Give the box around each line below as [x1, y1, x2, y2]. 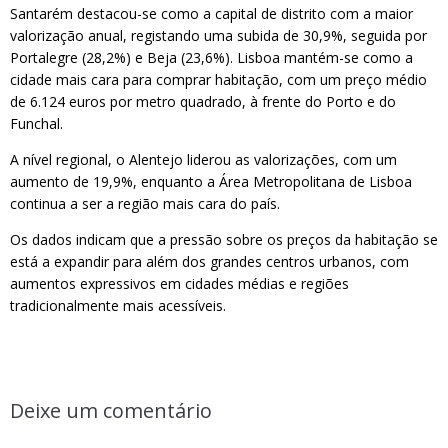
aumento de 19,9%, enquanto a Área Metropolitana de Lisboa [10, 172, 412, 191]
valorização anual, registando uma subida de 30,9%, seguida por [10, 26, 427, 45]
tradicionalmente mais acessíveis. [10, 296, 226, 315]
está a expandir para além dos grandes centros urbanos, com [10, 252, 409, 271]
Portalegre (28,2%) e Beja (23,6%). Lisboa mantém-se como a [10, 48, 413, 67]
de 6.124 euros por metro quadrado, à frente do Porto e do [10, 92, 396, 111]
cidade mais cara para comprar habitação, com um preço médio [10, 70, 427, 89]
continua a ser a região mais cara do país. [10, 194, 280, 213]
